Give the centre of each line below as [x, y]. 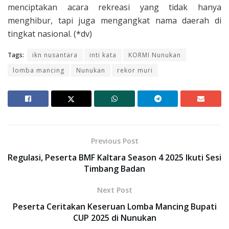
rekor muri [135, 70]
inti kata [103, 55]
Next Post [114, 190]
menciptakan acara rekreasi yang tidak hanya [114, 7]
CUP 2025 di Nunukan [114, 217]
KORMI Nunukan [155, 55]
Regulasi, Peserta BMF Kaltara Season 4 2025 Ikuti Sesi [114, 157]
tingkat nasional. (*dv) [50, 33]
